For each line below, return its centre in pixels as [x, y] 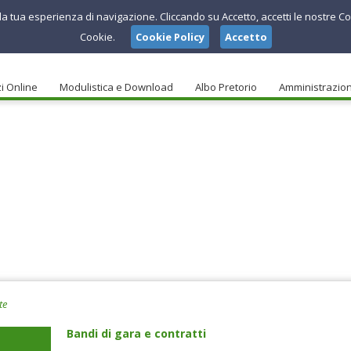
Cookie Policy [170, 37]
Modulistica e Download [116, 87]
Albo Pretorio [226, 87]
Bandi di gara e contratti [136, 333]
